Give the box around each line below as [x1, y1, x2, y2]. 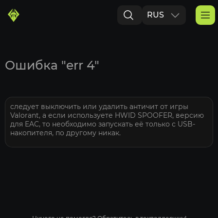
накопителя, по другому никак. [10, 128, 121, 137]
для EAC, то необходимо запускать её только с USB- [10, 120, 195, 128]
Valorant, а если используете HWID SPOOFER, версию [10, 111, 204, 120]
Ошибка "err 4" [5, 58, 99, 73]
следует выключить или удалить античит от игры [10, 102, 188, 111]
